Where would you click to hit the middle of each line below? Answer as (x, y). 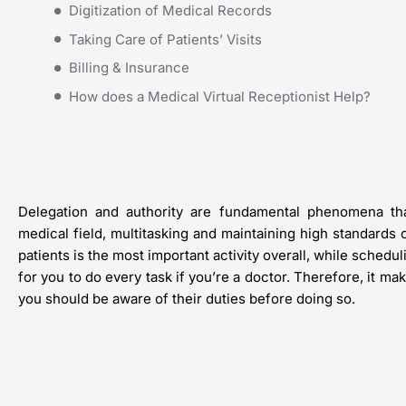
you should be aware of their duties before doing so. (187, 299)
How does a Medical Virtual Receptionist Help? (220, 96)
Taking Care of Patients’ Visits (165, 39)
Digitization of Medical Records (170, 11)
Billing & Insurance (129, 68)
